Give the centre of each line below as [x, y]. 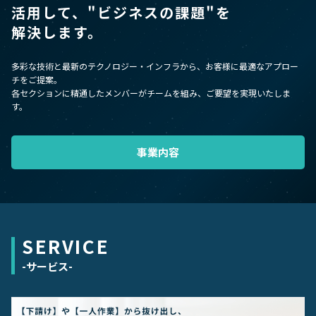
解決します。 [57, 32]
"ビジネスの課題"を [159, 13]
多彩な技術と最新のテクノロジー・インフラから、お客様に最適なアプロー [155, 66]
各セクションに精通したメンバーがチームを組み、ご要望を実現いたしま [151, 93]
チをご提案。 [37, 80]
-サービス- [47, 267]
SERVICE [66, 246]
